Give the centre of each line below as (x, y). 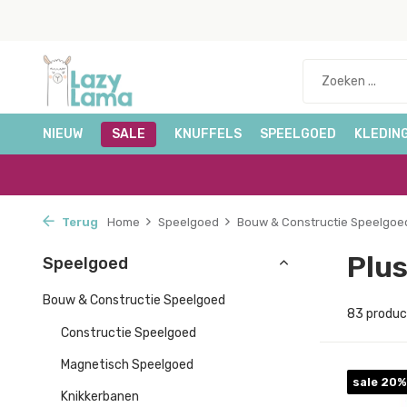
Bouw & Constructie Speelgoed (134, 300)
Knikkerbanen (100, 397)
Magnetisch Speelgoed (127, 365)
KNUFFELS (208, 134)
